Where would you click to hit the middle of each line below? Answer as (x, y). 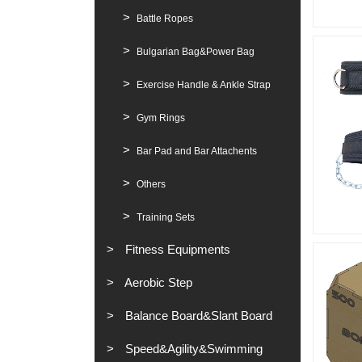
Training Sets (164, 217)
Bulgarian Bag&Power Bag (194, 52)
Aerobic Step (157, 282)
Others (150, 184)
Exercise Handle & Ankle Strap (202, 85)
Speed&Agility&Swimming (192, 349)
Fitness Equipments (176, 249)
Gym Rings (160, 118)
